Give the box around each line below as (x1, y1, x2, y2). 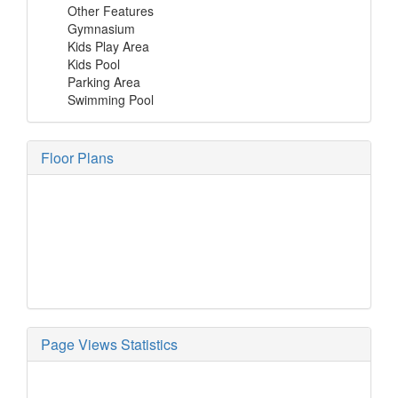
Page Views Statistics (41, 334, 178, 355)
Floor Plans (41, 147, 114, 169)
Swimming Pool (68, 91, 154, 109)
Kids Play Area (68, 37, 149, 56)
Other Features (68, 2, 154, 20)
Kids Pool (68, 55, 120, 74)
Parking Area (68, 73, 140, 92)
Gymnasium (68, 20, 135, 38)
